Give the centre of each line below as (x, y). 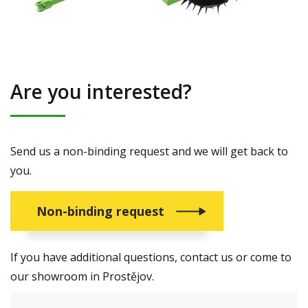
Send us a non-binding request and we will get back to (149, 151)
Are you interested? (101, 91)
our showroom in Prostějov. (82, 276)
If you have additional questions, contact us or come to (151, 257)
